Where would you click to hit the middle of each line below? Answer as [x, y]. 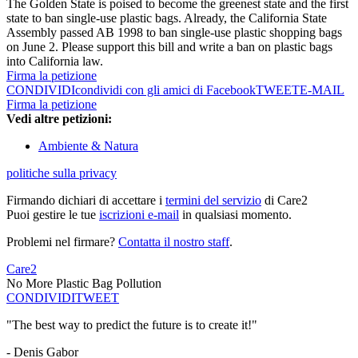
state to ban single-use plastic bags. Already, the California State [167, 18]
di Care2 [284, 201]
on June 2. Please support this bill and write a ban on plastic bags [169, 47]
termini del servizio [213, 201]
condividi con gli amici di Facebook [165, 90]
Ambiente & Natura [88, 146]
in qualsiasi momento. [235, 215]
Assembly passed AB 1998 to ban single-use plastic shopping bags [174, 33]
